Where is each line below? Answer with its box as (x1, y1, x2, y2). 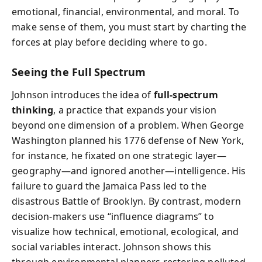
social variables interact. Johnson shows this (12, 240, 212, 253)
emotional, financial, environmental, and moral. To (12, 5, 239, 18)
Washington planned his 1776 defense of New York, (12, 133, 244, 147)
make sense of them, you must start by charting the (12, 20, 246, 33)
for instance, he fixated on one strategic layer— (12, 149, 227, 162)
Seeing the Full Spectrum (12, 65, 146, 79)
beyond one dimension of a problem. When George (12, 118, 244, 132)
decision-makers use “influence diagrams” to (12, 209, 214, 223)
